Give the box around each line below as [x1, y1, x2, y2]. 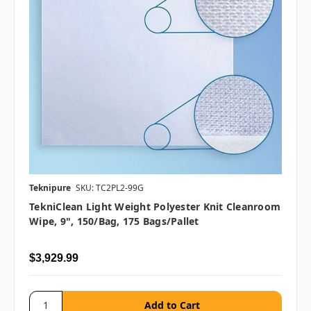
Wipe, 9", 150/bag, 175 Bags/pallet [29, 215, 199, 228]
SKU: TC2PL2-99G [76, 182, 144, 194]
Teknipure [29, 182, 71, 194]
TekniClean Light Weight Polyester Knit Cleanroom [29, 200, 280, 214]
